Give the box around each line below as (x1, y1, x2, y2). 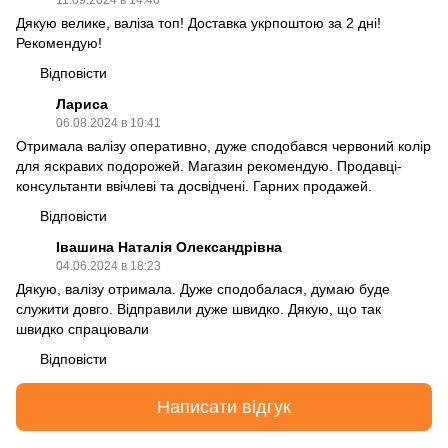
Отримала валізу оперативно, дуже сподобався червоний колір (16, 138, 431, 155)
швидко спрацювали (16, 321, 149, 338)
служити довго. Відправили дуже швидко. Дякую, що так (16, 301, 381, 318)
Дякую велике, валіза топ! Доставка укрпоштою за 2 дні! (16, 15, 381, 32)
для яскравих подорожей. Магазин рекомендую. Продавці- (16, 158, 402, 175)
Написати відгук (157, 396, 291, 417)
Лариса (56, 96, 108, 113)
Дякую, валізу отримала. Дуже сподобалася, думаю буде (16, 281, 390, 298)
